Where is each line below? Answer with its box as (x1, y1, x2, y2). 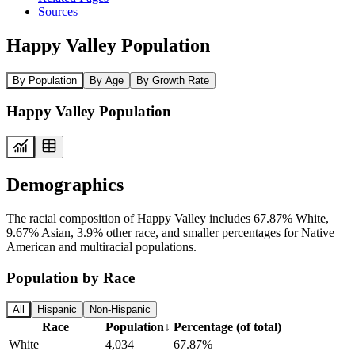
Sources (38, 4, 78, 18)
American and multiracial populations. (6, 239, 197, 254)
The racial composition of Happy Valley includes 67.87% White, (6, 211, 329, 225)
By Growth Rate (136, 74, 209, 86)
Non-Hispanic (90, 303, 151, 316)
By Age (90, 74, 124, 86)
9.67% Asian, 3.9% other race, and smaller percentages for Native (6, 225, 334, 239)
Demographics (6, 174, 124, 195)
